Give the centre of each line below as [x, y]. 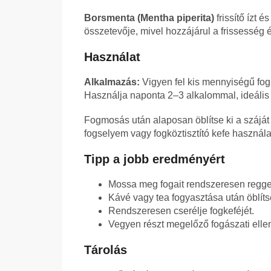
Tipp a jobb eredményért [155, 159]
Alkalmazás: [112, 82]
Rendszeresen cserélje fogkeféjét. [181, 211]
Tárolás [106, 250]
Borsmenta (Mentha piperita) [149, 18]
